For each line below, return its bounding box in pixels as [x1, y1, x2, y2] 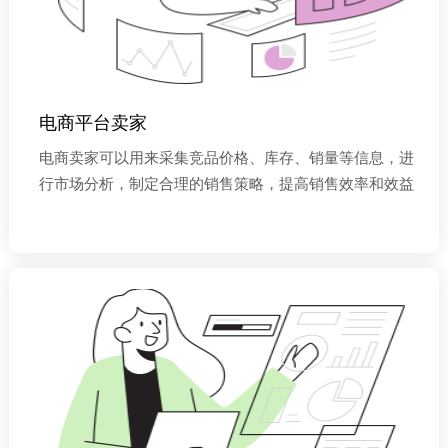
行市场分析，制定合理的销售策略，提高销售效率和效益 [38, 175, 414, 192]
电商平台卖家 [38, 113, 147, 133]
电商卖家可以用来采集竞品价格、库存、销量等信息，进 [38, 149, 414, 166]
